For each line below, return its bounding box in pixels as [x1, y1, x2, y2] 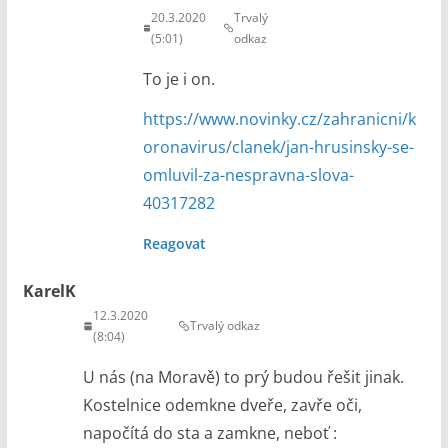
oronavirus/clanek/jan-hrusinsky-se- [142, 135, 414, 158]
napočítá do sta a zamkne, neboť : [82, 421, 337, 444]
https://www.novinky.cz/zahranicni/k [142, 107, 416, 130]
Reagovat [142, 233, 206, 253]
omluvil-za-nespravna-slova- [142, 163, 354, 186]
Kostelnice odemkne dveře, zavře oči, [82, 393, 362, 416]
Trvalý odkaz [190, 317, 261, 335]
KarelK [22, 279, 76, 302]
